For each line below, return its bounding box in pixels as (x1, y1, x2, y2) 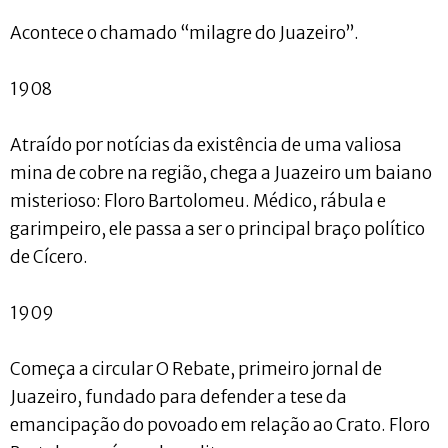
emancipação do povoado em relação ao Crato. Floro (10, 413, 430, 436)
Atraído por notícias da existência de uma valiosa (10, 133, 402, 156)
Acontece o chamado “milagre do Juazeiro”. (10, 21, 359, 44)
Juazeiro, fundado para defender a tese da (10, 385, 347, 408)
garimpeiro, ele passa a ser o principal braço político (10, 217, 425, 240)
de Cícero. (10, 245, 88, 268)
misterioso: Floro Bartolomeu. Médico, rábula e (10, 189, 386, 212)
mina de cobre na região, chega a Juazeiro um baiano (10, 161, 432, 184)
